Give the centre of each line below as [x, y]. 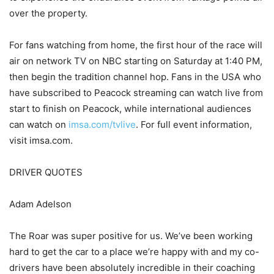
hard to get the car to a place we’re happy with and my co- [134, 251]
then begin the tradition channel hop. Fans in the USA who [135, 76]
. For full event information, [194, 124]
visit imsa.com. [41, 140]
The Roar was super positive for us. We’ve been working [131, 235]
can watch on [39, 124]
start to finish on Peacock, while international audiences [130, 108]
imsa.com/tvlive [102, 124]
